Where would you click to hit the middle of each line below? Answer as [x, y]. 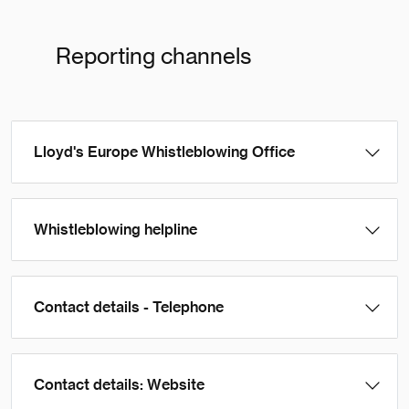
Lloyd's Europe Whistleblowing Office [164, 152]
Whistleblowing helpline [115, 230]
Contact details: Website [119, 385]
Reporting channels [153, 56]
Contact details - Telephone [129, 307]
